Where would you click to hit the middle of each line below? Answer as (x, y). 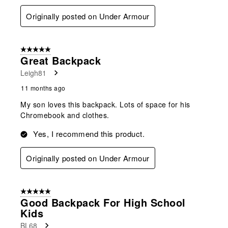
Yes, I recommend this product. (89, 134)
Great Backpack (61, 61)
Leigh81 (33, 73)
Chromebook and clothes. (65, 115)
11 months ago (43, 88)
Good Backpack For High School (103, 203)
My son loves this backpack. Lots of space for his (105, 105)
